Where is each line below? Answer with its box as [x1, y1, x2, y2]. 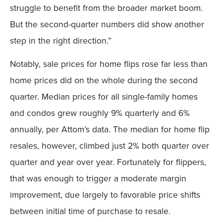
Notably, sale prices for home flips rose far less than [10, 57, 208, 71]
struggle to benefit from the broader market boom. [10, 1, 203, 14]
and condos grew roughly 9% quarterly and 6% [10, 107, 190, 120]
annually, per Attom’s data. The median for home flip [10, 123, 210, 136]
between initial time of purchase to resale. [10, 205, 170, 218]
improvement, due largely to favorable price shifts [10, 188, 200, 202]
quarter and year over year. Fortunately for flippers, [10, 156, 206, 169]
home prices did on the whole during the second [10, 74, 198, 87]
